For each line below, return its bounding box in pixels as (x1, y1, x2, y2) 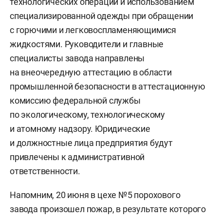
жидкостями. (10, 39, 63, 49)
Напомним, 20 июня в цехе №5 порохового (10, 190, 181, 200)
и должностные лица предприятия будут (10, 138, 173, 148)
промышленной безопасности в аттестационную (10, 81, 205, 91)
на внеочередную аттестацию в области (10, 67, 172, 77)
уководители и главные (70, 39, 164, 49)
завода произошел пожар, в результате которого (10, 204, 206, 214)
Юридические (93, 124, 150, 134)
